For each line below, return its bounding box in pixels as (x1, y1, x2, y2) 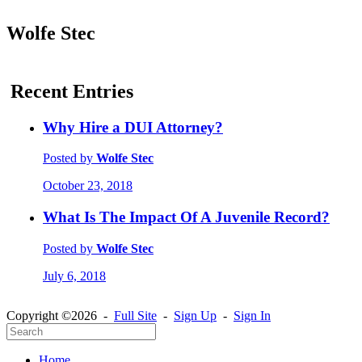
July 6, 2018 (43, 268, 106, 283)
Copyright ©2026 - (6, 308, 114, 322)
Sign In (234, 308, 271, 322)
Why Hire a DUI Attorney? (43, 118, 223, 136)
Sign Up (174, 308, 217, 322)
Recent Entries (11, 80, 133, 102)
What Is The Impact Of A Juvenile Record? (43, 208, 330, 226)
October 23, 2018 (43, 179, 133, 193)
